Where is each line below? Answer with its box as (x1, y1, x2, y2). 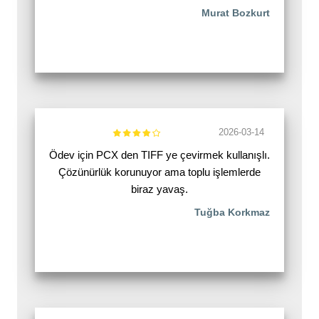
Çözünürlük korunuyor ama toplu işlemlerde (58, 166, 261, 179)
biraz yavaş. (131, 183, 188, 196)
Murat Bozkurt (202, 7, 270, 19)
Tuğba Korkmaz (194, 206, 270, 219)
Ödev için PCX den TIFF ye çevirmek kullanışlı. (49, 149, 270, 162)
